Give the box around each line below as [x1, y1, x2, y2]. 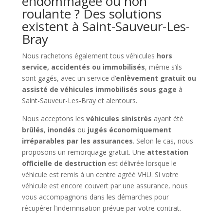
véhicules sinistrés [86, 113, 152, 123]
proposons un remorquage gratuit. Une [21, 147, 147, 157]
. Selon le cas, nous [132, 136, 193, 145]
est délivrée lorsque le [106, 158, 177, 168]
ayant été [151, 113, 183, 123]
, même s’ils [145, 62, 182, 72]
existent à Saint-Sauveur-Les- [21, 17, 190, 35]
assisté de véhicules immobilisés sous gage [21, 84, 177, 94]
